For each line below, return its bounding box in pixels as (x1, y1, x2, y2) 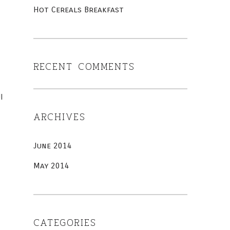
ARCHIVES (33, 109, 86, 125)
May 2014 (33, 161, 69, 170)
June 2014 (33, 141, 72, 150)
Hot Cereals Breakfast (33, 5, 124, 14)
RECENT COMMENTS (33, 59, 135, 74)
